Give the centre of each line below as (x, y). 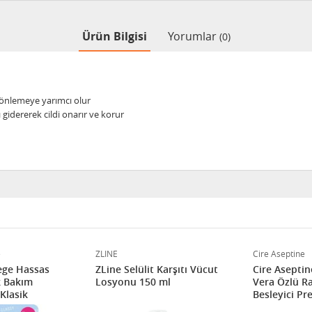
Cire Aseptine (279, 253)
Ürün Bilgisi (114, 36)
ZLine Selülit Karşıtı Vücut (157, 269)
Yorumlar (193, 36)
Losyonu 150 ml (133, 282)
